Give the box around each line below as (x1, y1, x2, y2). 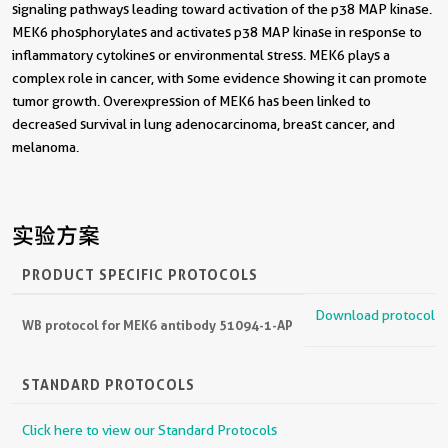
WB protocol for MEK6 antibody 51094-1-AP (22, 316, 293, 333)
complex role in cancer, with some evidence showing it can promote (12, 69, 427, 86)
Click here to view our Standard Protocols (22, 421, 277, 438)
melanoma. (12, 138, 79, 155)
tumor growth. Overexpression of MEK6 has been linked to (12, 92, 371, 109)
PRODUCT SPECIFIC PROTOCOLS (22, 265, 258, 283)
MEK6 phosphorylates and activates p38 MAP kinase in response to (12, 23, 422, 40)
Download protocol (315, 306, 435, 323)
